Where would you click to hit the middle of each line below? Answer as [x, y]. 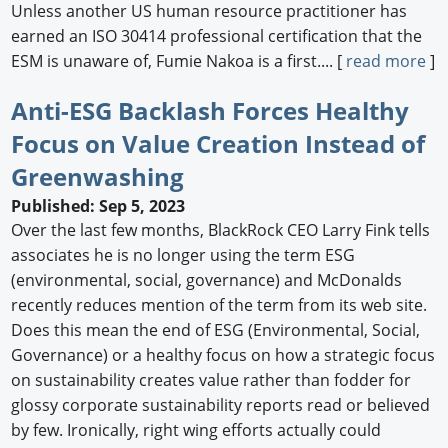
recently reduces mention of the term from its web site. [219, 305]
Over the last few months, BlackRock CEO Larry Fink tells [221, 230]
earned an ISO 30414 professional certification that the [217, 35]
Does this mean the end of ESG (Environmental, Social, [216, 330]
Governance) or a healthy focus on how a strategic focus [223, 355]
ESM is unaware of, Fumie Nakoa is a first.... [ [179, 60]
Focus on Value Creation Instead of [218, 143]
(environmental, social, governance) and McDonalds [207, 280]
